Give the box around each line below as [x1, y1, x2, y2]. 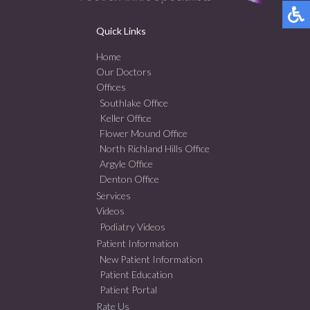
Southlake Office [100, 97, 168, 109]
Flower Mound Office [100, 127, 188, 140]
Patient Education [100, 268, 173, 281]
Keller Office [100, 112, 152, 125]
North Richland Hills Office [100, 143, 210, 155]
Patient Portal [100, 284, 157, 296]
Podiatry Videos [100, 221, 165, 233]
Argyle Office [100, 158, 153, 170]
